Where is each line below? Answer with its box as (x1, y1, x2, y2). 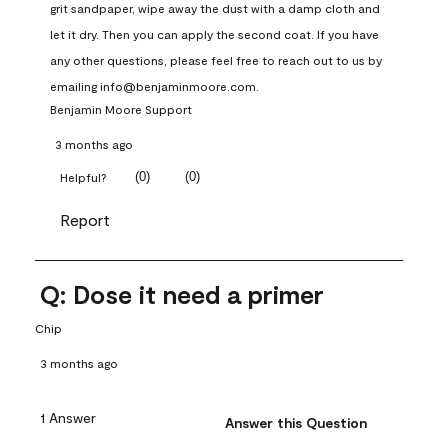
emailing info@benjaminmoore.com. (50, 78, 259, 93)
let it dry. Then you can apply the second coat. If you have (50, 26, 379, 41)
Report (60, 209, 110, 229)
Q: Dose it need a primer (40, 278, 324, 309)
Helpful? (60, 169, 107, 184)
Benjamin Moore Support (50, 101, 192, 116)
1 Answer (40, 408, 96, 426)
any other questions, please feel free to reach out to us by (50, 52, 382, 67)
